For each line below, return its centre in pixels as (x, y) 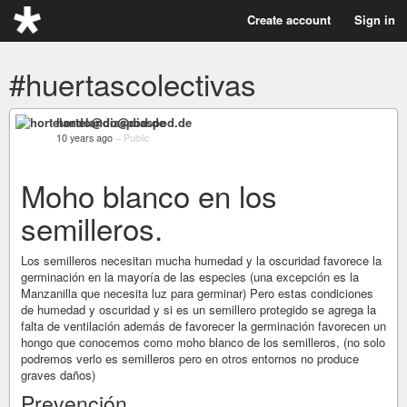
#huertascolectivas (133, 83)
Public (136, 138)
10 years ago (84, 138)
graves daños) (58, 375)
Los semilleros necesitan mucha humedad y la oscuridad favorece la (201, 260)
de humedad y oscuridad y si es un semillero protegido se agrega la (199, 309)
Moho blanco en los (149, 195)
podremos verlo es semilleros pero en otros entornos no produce (190, 358)
